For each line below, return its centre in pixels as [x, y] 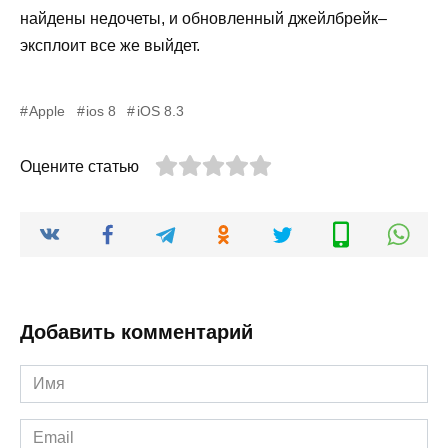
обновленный [233, 18]
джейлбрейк [333, 18]
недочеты [125, 18]
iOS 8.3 [160, 110]
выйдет [170, 45]
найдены [53, 18]
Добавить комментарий [136, 332]
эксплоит [53, 45]
